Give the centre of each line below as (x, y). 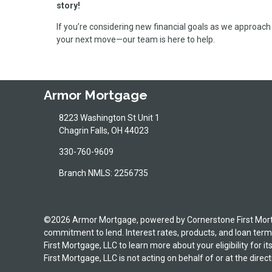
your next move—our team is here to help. (136, 39)
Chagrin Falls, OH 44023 (104, 130)
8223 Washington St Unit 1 (109, 117)
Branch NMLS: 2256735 (103, 173)
